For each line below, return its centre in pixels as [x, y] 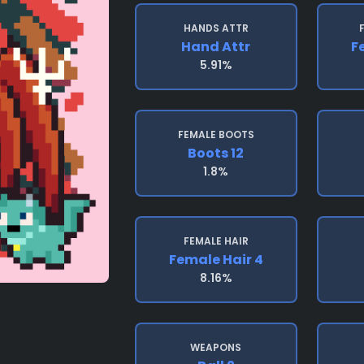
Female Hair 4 [216, 260]
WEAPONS [216, 347]
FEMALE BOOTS [216, 134]
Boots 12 [216, 153]
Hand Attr [216, 47]
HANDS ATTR [216, 28]
